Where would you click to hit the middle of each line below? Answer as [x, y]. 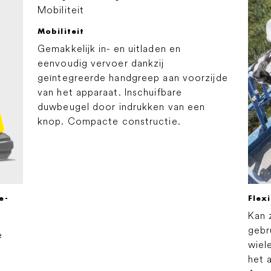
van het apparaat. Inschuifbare [110, 92]
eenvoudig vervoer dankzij [101, 63]
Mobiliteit [61, 31]
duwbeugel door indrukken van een [122, 106]
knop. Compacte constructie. [109, 121]
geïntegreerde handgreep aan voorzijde [133, 77]
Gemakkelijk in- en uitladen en [109, 48]
